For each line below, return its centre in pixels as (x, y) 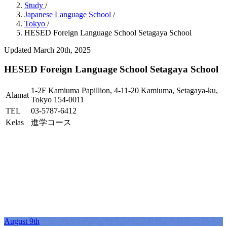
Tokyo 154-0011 (58, 100)
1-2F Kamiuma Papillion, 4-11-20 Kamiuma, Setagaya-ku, (124, 91)
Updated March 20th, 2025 (47, 50)
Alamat (17, 95)
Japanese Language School (69, 14)
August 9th (22, 221)
